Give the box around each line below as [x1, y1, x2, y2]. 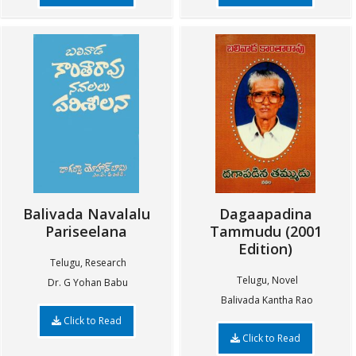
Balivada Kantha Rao [221, 293, 314, 307]
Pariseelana [45, 222, 128, 241]
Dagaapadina [219, 204, 312, 223]
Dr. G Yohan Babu [48, 276, 129, 289]
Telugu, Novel [236, 273, 298, 287]
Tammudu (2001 [209, 222, 322, 241]
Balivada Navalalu [22, 204, 150, 223]
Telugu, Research [49, 256, 126, 269]
